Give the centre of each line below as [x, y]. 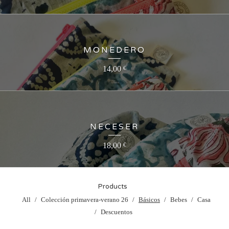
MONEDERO [114, 50]
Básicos [149, 200]
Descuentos [117, 212]
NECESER [114, 127]
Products [112, 187]
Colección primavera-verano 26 [85, 200]
